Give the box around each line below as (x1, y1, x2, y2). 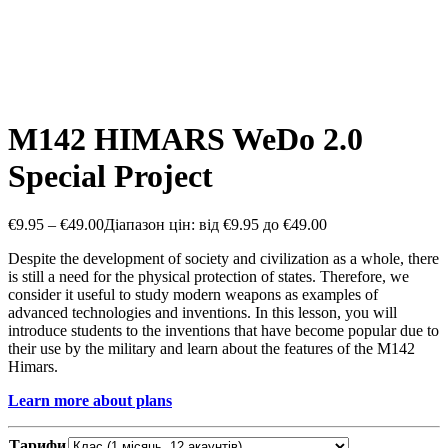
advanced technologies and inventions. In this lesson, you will (8, 304, 397, 322)
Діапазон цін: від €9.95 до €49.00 (104, 216, 327, 234)
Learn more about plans (8, 392, 172, 410)
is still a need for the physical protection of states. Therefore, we (8, 268, 409, 286)
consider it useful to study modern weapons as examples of (8, 286, 378, 304)
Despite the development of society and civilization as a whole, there (8, 250, 439, 268)
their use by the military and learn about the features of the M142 (8, 340, 415, 358)
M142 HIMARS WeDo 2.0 (8, 120, 363, 157)
